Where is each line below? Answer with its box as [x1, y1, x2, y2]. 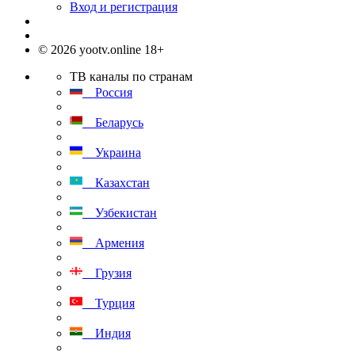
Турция [82, 296, 135, 310]
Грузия [82, 266, 132, 280]
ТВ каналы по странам [70, 70, 193, 83]
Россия [82, 86, 132, 99]
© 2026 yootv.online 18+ [38, 43, 164, 56]
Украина [82, 146, 141, 159]
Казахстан [82, 176, 150, 189]
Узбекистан [82, 206, 157, 219]
